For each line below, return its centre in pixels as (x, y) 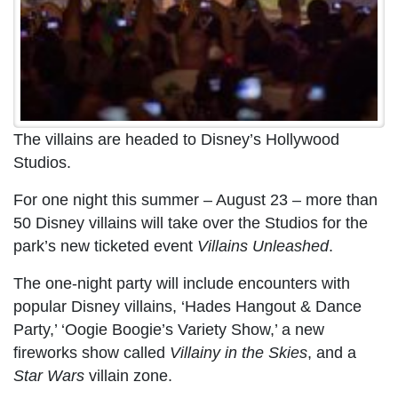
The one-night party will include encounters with (182, 283)
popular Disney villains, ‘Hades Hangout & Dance (187, 306)
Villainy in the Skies (239, 352)
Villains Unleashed (263, 246)
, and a (332, 352)
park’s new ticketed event (105, 246)
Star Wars (49, 375)
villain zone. (128, 375)
